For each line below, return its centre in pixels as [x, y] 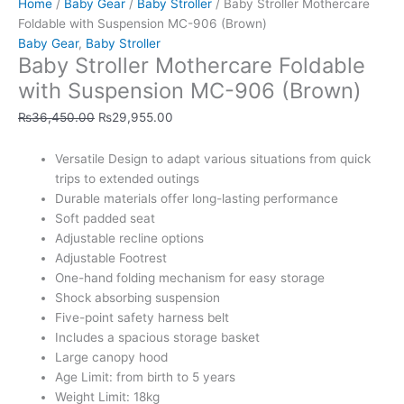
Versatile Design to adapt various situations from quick [213, 159]
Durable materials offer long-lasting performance [197, 199]
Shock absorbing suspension [138, 298]
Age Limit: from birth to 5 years [146, 377]
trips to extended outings [128, 179]
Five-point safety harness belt [142, 318]
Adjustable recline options [130, 239]
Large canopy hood [112, 358]
